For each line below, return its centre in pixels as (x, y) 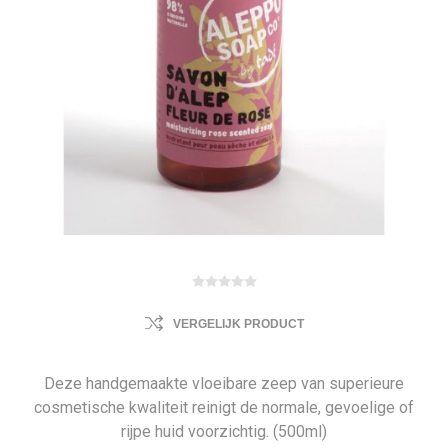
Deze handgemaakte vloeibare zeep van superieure (224, 383)
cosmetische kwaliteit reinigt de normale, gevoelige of (224, 407)
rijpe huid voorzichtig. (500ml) (224, 431)
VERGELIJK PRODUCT (238, 324)
